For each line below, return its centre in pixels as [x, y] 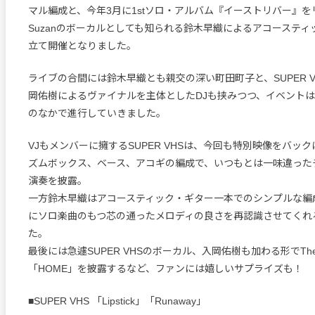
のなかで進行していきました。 [97, 113]
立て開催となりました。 [82, 46]
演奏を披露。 [58, 181]
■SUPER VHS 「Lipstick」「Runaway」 [117, 301]
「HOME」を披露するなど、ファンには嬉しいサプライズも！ [166, 269]
